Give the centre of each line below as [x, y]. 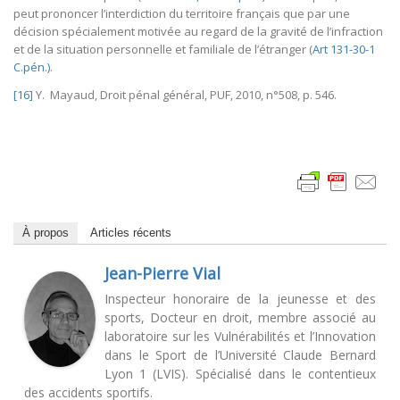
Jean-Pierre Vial [162, 274]
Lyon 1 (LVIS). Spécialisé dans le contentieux [240, 374]
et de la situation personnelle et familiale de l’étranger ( [163, 50]
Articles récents [131, 233]
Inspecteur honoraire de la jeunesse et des [240, 299]
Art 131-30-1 [344, 50]
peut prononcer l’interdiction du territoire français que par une [182, 14]
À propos [46, 233]
